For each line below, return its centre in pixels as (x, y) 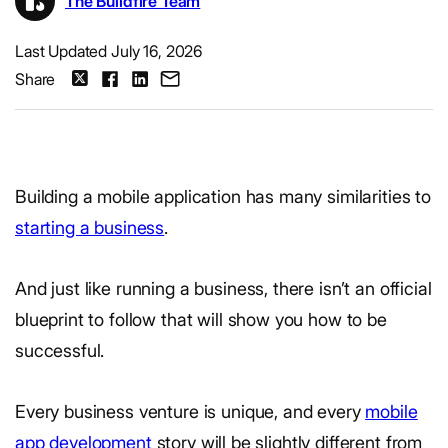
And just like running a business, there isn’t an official (223, 288)
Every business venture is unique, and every (190, 411)
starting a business (90, 227)
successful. (60, 350)
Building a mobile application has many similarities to (223, 196)
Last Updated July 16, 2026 (109, 51)
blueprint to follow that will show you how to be (201, 319)
